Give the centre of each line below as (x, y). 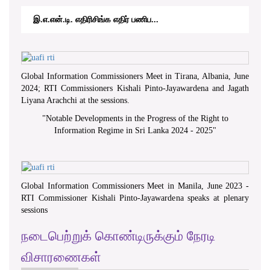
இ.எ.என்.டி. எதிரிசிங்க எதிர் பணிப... (96, 19)
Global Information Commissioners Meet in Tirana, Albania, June (135, 76)
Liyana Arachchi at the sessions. (75, 100)
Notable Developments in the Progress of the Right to (137, 118)
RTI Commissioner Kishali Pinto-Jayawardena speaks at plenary (135, 198)
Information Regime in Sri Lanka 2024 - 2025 (133, 130)
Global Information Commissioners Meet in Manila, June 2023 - (135, 186)
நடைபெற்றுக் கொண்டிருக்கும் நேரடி (118, 236)
